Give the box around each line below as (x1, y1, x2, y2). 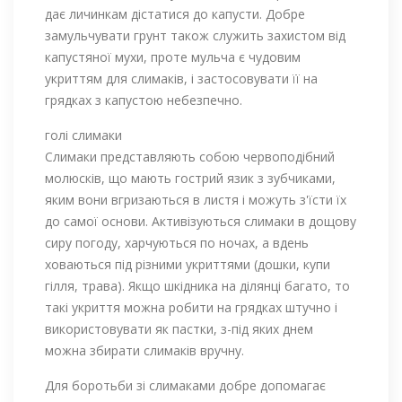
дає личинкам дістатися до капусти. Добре (45, 4, 305, 22)
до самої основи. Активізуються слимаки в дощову (45, 212, 356, 230)
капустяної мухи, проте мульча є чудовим (45, 48, 301, 66)
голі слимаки (45, 126, 122, 144)
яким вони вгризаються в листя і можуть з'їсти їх (45, 190, 346, 208)
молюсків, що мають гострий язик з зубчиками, (45, 169, 336, 187)
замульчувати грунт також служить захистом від (45, 26, 345, 44)
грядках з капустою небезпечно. (45, 91, 242, 109)
